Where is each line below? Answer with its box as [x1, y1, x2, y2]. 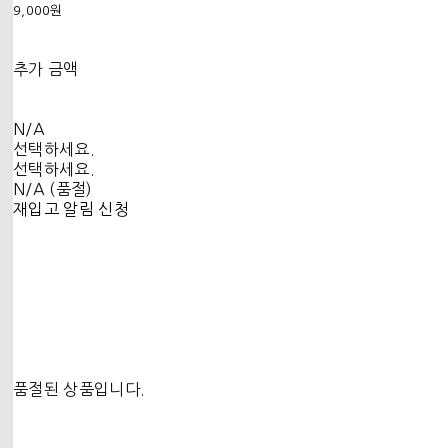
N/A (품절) [13, 180, 93, 197]
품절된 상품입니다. [13, 380, 146, 397]
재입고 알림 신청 [13, 200, 129, 217]
